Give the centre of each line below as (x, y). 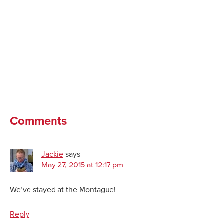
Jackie (52, 154)
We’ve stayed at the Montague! (63, 189)
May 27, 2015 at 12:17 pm (82, 165)
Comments (38, 121)
